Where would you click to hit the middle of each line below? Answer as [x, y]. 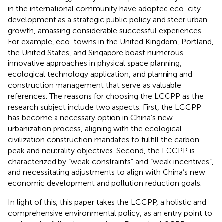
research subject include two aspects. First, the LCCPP [105, 107]
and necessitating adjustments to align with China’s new [107, 172]
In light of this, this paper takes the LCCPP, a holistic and [107, 202]
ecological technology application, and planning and [100, 74]
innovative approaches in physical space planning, [95, 63]
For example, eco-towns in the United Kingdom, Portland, [111, 41]
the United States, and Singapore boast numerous [96, 52]
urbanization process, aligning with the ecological [95, 128]
